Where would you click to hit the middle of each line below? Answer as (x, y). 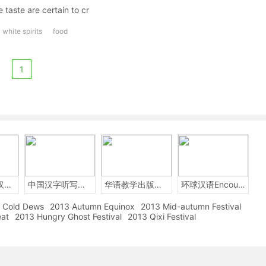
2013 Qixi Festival (162, 216)
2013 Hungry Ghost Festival (68, 216)
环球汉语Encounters (242, 184)
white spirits (22, 31)
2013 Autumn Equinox (92, 206)
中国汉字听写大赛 (81, 184)
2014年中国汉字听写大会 (8, 184)
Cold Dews (23, 206)
